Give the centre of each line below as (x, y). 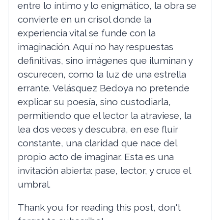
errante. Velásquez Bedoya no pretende (104, 88)
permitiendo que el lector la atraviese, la (105, 115)
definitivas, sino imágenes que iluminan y (105, 60)
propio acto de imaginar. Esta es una (96, 156)
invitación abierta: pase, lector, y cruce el (104, 170)
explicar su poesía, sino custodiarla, (95, 101)
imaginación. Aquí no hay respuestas (96, 46)
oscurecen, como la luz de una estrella (102, 74)
